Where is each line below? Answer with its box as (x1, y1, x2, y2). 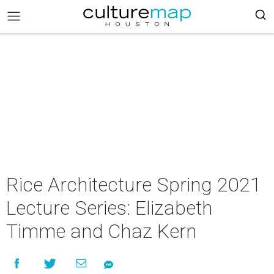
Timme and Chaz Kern (6, 220, 197, 243)
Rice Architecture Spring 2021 (6, 173, 261, 196)
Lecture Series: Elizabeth (6, 196, 213, 220)
